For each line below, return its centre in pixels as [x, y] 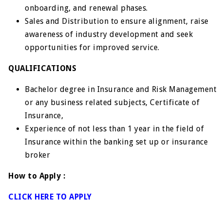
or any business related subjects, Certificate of [112, 102]
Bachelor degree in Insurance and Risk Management [121, 89]
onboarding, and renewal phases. [86, 8]
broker [38, 155]
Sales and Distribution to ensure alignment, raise [117, 21]
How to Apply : [37, 176]
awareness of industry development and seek [109, 34]
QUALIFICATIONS [43, 68]
